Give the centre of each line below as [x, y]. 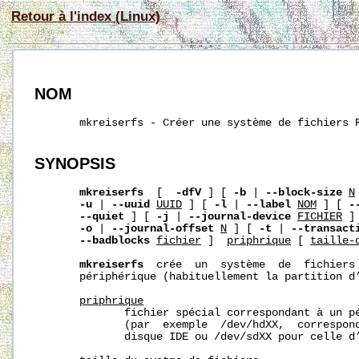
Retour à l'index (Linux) [86, 16]
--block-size [304, 192]
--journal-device [240, 216]
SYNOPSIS [75, 163]
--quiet [102, 216]
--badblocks [115, 240]
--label [269, 204]
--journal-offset [163, 228]
